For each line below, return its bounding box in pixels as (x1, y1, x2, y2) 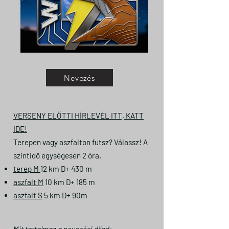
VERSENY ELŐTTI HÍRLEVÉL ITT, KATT (13, 111, 144, 120)
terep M (13, 164, 40, 173)
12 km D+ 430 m (40, 164, 92, 173)
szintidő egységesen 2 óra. (13, 151, 101, 160)
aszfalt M (13, 177, 43, 187)
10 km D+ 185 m (43, 177, 95, 187)
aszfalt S (13, 191, 42, 200)
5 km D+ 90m (42, 191, 87, 200)
